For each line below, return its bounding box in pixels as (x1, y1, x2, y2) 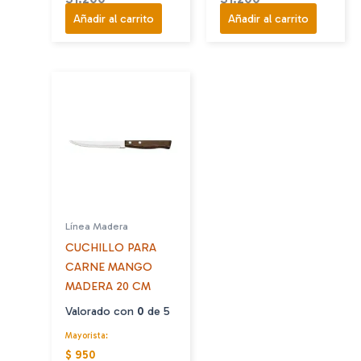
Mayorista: (65, 330, 109, 342)
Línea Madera (65, 219, 129, 232)
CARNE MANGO (65, 259, 153, 274)
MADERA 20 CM (65, 278, 151, 293)
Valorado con (65, 303, 138, 318)
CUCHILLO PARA (65, 239, 157, 255)
